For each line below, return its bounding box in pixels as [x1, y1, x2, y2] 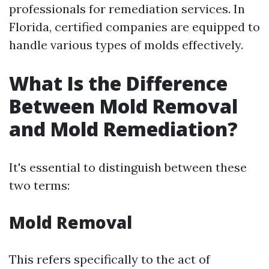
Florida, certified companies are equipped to [9, 19, 260, 34]
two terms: [9, 178, 70, 193]
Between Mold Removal [9, 93, 238, 119]
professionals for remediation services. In [9, 1, 245, 16]
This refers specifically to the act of [9, 252, 210, 267]
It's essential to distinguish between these [9, 160, 247, 175]
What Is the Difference [9, 70, 228, 96]
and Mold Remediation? [9, 116, 238, 142]
